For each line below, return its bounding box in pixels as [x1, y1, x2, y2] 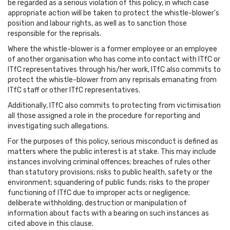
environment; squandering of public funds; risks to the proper [8, 178, 209, 187]
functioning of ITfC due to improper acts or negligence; [8, 188, 190, 197]
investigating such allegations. [8, 122, 109, 130]
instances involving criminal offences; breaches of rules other [8, 158, 210, 166]
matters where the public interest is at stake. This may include [8, 147, 216, 156]
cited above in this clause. [8, 219, 93, 228]
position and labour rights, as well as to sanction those [8, 19, 187, 28]
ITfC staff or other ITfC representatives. [8, 86, 140, 94]
